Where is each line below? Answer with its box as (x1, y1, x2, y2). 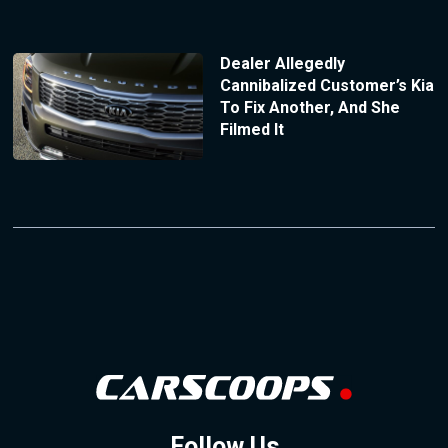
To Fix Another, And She (219, 98, 400, 118)
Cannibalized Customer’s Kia (219, 76, 434, 96)
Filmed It (219, 120, 284, 140)
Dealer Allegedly (219, 54, 345, 74)
